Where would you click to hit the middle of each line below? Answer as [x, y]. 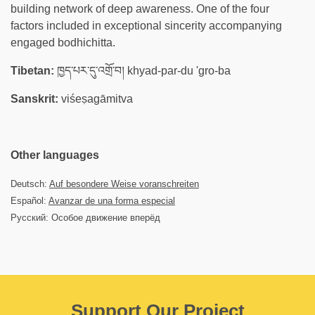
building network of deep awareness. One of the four [140, 9]
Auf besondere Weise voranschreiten [124, 184]
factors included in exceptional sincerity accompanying [146, 26]
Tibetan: [32, 71]
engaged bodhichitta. [63, 43]
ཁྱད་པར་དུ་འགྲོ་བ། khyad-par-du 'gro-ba [142, 71]
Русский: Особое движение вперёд [85, 218]
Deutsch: [30, 184]
